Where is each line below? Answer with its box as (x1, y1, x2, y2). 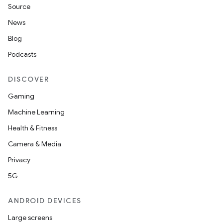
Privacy (8, 155, 30, 164)
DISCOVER (8, 75, 49, 84)
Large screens (8, 213, 52, 222)
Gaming (8, 92, 34, 101)
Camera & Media (8, 139, 61, 148)
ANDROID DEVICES (8, 196, 82, 205)
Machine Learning (8, 108, 65, 116)
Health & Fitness (8, 123, 57, 132)
